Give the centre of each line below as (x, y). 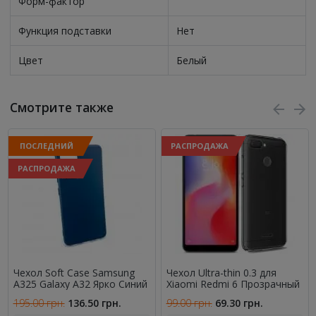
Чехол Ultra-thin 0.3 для (221, 273)
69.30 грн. (239, 303)
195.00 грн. (39, 303)
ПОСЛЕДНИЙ (46, 146)
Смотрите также (62, 108)
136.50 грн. (94, 303)
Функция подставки (65, 31)
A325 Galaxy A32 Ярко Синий (80, 284)
